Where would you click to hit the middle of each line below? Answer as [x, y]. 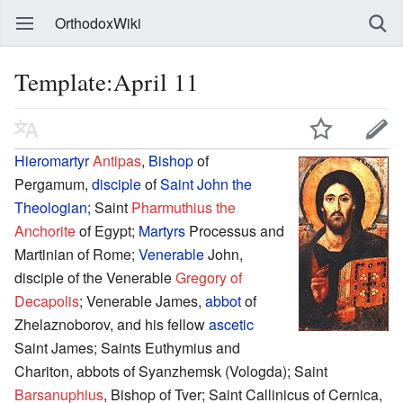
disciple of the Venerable [95, 277]
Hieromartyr [52, 160]
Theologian [51, 207]
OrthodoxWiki [98, 23]
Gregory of [209, 277]
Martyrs [162, 230]
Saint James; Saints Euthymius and [127, 347]
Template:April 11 [107, 81]
